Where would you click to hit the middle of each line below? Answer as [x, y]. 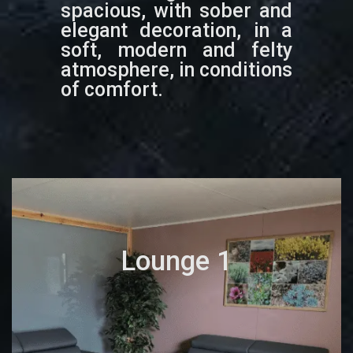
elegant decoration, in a [176, 30]
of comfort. [111, 89]
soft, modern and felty [176, 50]
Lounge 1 [176, 261]
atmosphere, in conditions [176, 69]
